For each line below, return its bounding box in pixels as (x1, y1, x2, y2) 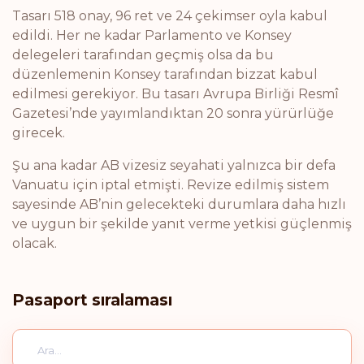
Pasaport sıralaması (12, 290, 172, 310)
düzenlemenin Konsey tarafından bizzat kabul (12, 67, 318, 82)
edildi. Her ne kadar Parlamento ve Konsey (12, 28, 292, 43)
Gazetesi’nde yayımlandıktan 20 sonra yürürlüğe (12, 106, 334, 121)
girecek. (12, 125, 65, 141)
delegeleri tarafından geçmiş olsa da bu (12, 47, 274, 63)
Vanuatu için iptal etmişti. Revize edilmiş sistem (12, 177, 329, 193)
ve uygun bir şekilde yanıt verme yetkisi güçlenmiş (12, 216, 352, 232)
